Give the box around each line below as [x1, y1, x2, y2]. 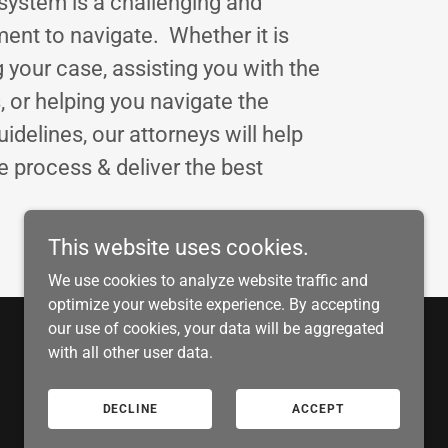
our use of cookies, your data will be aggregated [48, 319, 384, 338]
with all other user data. [48, 343, 213, 362]
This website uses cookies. [48, 235, 309, 260]
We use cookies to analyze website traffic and [48, 271, 368, 290]
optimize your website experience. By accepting [48, 295, 380, 314]
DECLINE [102, 402, 158, 416]
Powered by [259, 367, 333, 384]
